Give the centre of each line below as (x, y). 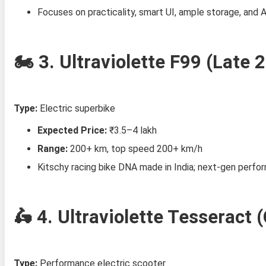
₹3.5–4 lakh (132, 130)
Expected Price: (72, 130)
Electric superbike (76, 108)
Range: (52, 148)
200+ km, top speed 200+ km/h (135, 148)
